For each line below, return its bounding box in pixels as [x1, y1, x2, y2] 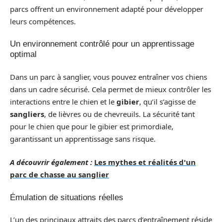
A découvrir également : [10, 157, 92, 167]
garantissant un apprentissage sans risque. [10, 133, 156, 144]
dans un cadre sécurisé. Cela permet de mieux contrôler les [10, 84, 211, 94]
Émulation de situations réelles [10, 192, 123, 202]
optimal [10, 50, 37, 59]
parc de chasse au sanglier [10, 169, 109, 179]
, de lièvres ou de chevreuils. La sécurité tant [44, 109, 195, 119]
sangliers [10, 109, 44, 119]
